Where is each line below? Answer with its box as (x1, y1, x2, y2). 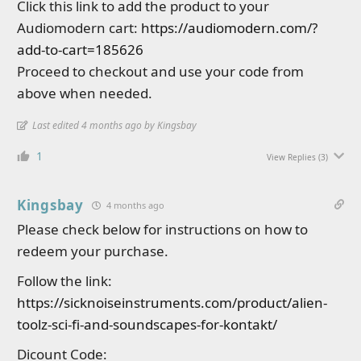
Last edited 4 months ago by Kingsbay (32, 118, 197, 132)
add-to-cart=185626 (17, 40, 143, 59)
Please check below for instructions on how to (17, 220, 308, 239)
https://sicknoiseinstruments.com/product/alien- (17, 293, 327, 312)
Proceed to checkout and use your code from (17, 62, 304, 81)
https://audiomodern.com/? (141, 19, 317, 37)
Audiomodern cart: (17, 19, 141, 37)
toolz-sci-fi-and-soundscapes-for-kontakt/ (17, 315, 277, 334)
